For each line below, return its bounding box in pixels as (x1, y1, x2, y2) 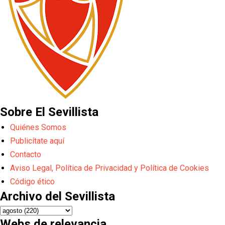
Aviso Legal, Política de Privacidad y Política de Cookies (10, 163, 209, 173)
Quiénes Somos (10, 122, 66, 132)
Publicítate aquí (10, 136, 64, 146)
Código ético (10, 176, 55, 186)
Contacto (10, 149, 41, 159)
